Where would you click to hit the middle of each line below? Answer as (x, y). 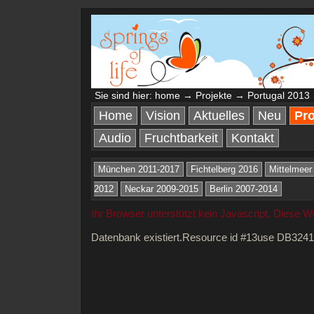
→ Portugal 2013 (271, 95)
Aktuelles (219, 116)
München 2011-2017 (139, 169)
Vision (163, 116)
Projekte (214, 95)
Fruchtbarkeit (181, 138)
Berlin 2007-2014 (244, 189)
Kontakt (253, 138)
